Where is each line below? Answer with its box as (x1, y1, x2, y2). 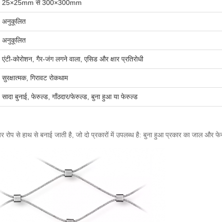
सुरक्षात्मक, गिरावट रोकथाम (2, 74, 68, 82)
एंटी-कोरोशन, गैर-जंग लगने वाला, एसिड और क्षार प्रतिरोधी (2, 55, 143, 63)
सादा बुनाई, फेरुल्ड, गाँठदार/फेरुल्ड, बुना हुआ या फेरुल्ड (2, 93, 138, 101)
